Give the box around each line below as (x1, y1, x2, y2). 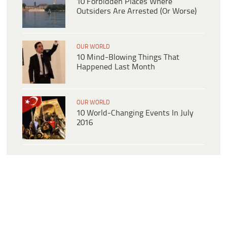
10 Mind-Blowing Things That (77, 53, 179, 62)
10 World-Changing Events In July (77, 109, 194, 118)
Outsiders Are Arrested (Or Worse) (77, 7, 197, 16)
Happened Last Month (77, 63, 155, 72)
